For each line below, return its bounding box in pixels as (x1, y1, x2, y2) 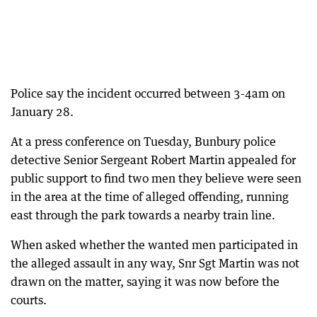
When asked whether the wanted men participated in (11, 238, 298, 252)
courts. (11, 293, 47, 307)
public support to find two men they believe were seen (11, 171, 301, 185)
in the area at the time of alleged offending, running (11, 190, 289, 204)
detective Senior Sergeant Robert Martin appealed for (11, 153, 296, 167)
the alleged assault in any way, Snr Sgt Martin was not (11, 256, 299, 270)
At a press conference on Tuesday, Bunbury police (11, 134, 276, 149)
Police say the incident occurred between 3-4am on (11, 86, 285, 100)
